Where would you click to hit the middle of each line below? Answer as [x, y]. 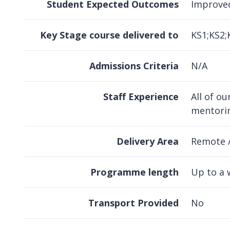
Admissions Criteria [134, 66]
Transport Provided [133, 203]
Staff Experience [141, 97]
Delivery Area [148, 141]
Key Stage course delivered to [109, 35]
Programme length [135, 172]
